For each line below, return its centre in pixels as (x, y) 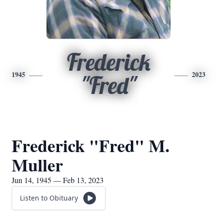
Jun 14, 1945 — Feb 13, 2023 (58, 180)
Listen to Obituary (49, 198)
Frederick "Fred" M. (91, 145)
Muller (37, 165)
